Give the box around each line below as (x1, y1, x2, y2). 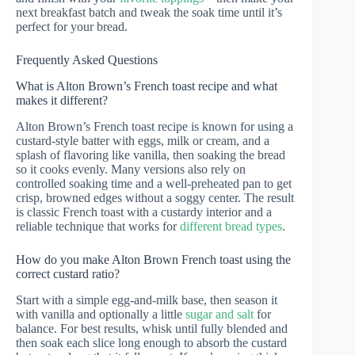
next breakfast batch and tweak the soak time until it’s (16, 6, 282, 20)
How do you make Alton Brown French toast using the (16, 252, 291, 266)
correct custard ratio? (16, 266, 120, 281)
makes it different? (16, 93, 108, 107)
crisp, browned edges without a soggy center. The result (16, 190, 294, 204)
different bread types (180, 219, 282, 233)
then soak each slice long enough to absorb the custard (16, 335, 287, 349)
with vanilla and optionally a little (16, 307, 185, 321)
